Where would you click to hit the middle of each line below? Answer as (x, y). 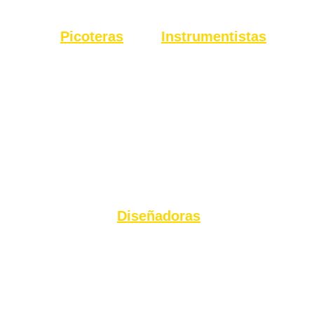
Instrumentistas (214, 36)
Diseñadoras (159, 216)
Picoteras (92, 36)
